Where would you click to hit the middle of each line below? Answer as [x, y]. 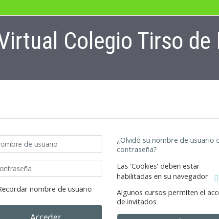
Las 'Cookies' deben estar [158, 166]
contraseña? [137, 150]
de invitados [137, 201]
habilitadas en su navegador [164, 176]
